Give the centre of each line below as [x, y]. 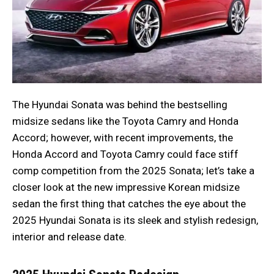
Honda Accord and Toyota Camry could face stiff [125, 154]
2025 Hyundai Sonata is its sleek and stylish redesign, [135, 220]
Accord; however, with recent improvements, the [123, 137]
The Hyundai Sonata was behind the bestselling [120, 104]
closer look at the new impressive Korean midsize [126, 187]
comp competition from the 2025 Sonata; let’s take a [133, 170]
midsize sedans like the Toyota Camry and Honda [125, 121]
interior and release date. [69, 236]
